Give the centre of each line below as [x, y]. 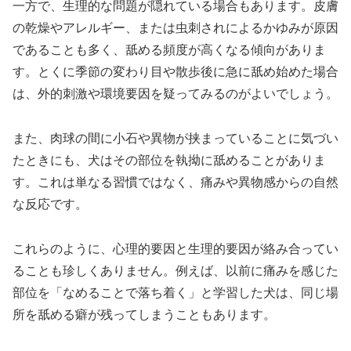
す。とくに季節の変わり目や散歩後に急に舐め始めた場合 [175, 71]
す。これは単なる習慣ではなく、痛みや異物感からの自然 [175, 182]
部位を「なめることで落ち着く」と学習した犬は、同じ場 [175, 292]
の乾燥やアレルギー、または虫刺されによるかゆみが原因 [175, 27]
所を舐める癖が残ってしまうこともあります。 [144, 314]
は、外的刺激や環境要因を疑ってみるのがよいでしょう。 [175, 93]
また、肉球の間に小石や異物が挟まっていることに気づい [175, 138]
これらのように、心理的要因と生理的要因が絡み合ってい [175, 248]
